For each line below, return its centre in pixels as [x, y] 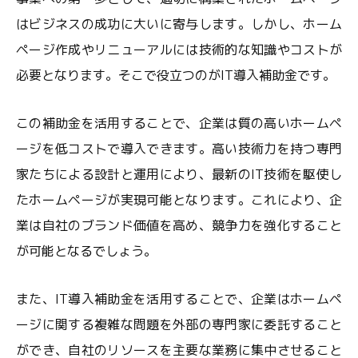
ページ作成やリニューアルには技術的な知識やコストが [179, 50]
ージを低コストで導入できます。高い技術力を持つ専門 [179, 149]
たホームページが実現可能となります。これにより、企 [179, 200]
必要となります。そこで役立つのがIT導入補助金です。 [176, 75]
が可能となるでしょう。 [86, 251]
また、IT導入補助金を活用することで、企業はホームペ [179, 299]
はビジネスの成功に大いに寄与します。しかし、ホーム [179, 24]
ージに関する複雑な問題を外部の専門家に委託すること [179, 324]
